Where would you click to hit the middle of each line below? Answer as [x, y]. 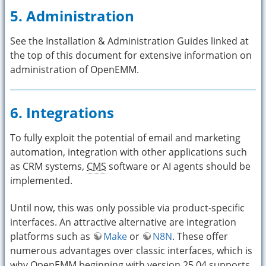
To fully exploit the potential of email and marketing [125, 137]
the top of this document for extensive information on [131, 55]
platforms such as [51, 236]
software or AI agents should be [178, 166]
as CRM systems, [48, 166]
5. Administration [72, 15]
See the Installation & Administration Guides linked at [129, 41]
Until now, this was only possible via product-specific [127, 208]
